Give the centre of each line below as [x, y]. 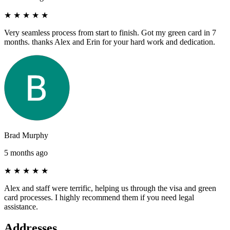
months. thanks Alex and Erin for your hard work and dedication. [110, 42]
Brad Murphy [26, 135]
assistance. [21, 206]
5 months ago [26, 152]
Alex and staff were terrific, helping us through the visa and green [110, 188]
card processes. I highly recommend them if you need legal [99, 197]
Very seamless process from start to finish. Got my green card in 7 [110, 32]
